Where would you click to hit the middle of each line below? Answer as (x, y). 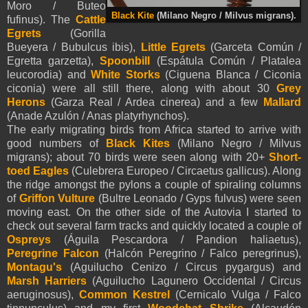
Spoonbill (128, 61)
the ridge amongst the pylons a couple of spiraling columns (154, 185)
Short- (285, 157)
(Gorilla (74, 34)
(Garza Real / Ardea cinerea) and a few (154, 102)
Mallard (282, 102)
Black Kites (138, 144)
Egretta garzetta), (54, 61)
